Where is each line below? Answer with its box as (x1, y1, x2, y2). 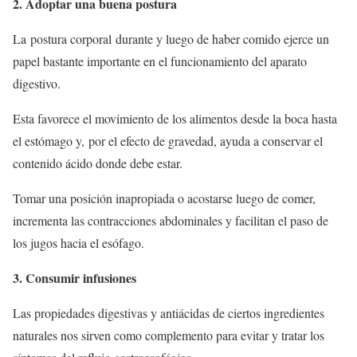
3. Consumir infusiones (13, 268, 136, 287)
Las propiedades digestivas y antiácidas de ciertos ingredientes (13, 304, 324, 321)
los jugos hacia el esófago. (13, 233, 144, 251)
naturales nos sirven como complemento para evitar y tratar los (13, 326, 324, 343)
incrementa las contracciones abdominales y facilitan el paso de (13, 211, 328, 229)
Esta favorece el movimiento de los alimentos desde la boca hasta (13, 109, 337, 127)
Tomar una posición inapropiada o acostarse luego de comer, (13, 189, 316, 206)
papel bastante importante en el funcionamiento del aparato (13, 52, 307, 69)
